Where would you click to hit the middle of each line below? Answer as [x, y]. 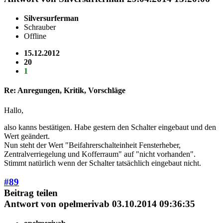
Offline [35, 36]
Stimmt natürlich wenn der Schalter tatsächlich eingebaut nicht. [103, 163]
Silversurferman [51, 18]
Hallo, [14, 110]
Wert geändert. [27, 136]
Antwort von [31, 204]
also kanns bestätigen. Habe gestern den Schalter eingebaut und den [110, 127]
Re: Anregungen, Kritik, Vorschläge [65, 91]
